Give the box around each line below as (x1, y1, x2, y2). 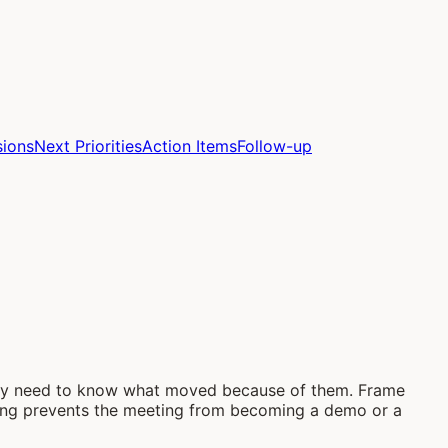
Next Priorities (34, 135, 142, 156)
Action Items (142, 135, 237, 156)
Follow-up (237, 135, 312, 156)
